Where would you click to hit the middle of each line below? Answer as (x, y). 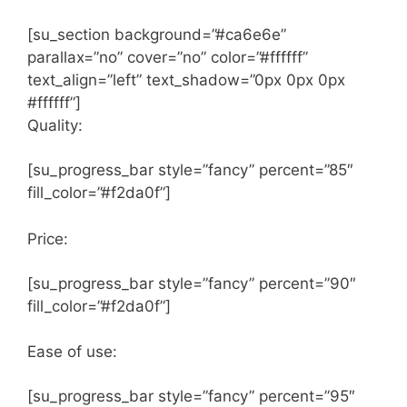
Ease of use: (72, 352)
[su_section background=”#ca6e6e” (157, 35)
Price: (48, 238)
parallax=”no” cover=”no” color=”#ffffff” (168, 58)
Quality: (55, 126)
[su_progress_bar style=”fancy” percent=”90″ (192, 283)
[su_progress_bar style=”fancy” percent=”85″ (190, 170)
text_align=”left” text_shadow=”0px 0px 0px (186, 80)
